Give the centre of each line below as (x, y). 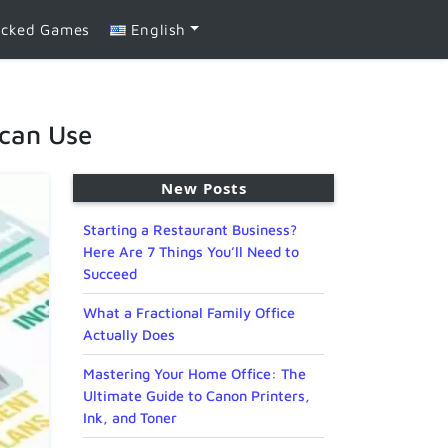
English (158, 29)
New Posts (203, 188)
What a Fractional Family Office (189, 313)
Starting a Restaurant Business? (190, 230)
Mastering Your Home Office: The (194, 374)
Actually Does (129, 335)
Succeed (110, 274)
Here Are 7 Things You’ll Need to (191, 252)
